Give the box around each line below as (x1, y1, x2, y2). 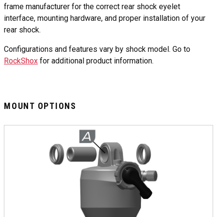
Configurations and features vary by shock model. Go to (4, 44, 190, 54)
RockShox (4, 56, 38, 65)
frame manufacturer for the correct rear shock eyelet (4, 1, 180, 11)
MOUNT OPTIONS (4, 100, 77, 111)
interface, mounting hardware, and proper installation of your (4, 13, 205, 23)
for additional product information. (38, 56, 154, 65)
